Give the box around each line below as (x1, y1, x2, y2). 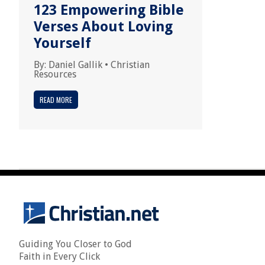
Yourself (34, 35, 91, 51)
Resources (34, 69, 76, 80)
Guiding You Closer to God (19, 238, 132, 250)
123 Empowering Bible (34, 2, 184, 18)
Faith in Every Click (19, 251, 100, 262)
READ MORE (40, 95, 72, 105)
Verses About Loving (34, 18, 173, 35)
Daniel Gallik (49, 59, 102, 70)
